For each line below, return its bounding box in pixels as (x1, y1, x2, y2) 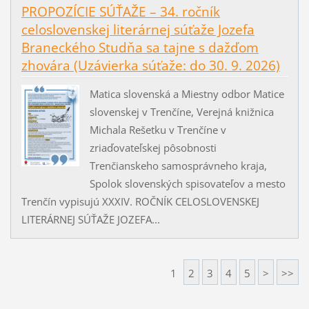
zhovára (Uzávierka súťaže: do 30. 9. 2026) (21, 57, 280, 75)
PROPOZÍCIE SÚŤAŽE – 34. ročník (21, 3, 220, 21)
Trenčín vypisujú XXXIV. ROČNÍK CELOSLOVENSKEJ (21, 194, 259, 208)
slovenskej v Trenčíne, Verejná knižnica (89, 104, 274, 119)
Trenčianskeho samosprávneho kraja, (89, 158, 267, 172)
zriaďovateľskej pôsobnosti (89, 140, 217, 154)
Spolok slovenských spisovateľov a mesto (89, 176, 286, 190)
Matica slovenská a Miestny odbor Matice (89, 86, 284, 101)
